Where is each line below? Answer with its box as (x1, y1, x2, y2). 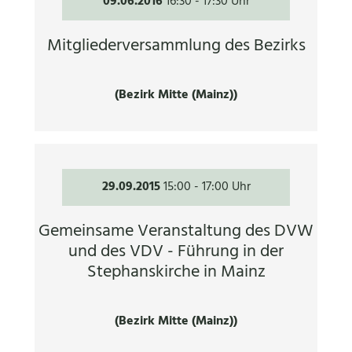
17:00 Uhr (201, 177, 251, 198)
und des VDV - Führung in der (68, 237, 284, 266)
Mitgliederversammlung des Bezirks (46, 31, 306, 60)
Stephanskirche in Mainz (86, 258, 266, 286)
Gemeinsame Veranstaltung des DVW (38, 217, 313, 245)
